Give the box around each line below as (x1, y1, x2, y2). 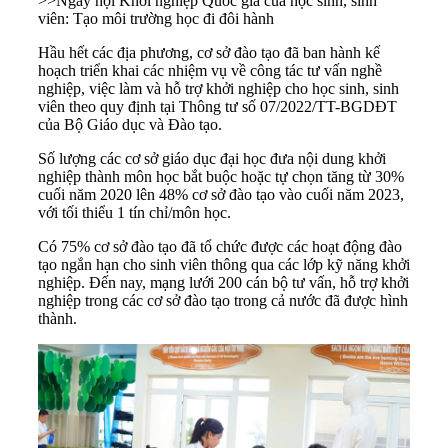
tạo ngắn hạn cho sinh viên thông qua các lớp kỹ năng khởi (38, 256, 410, 274)
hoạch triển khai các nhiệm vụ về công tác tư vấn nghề (38, 62, 382, 80)
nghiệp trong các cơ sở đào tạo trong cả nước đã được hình (38, 292, 408, 310)
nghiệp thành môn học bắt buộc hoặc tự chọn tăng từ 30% (38, 168, 404, 186)
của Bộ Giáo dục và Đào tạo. (38, 116, 222, 134)
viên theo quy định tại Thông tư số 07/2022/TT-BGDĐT (38, 98, 397, 116)
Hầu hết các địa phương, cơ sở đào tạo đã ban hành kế (38, 44, 380, 62)
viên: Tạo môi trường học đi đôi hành (38, 10, 274, 28)
